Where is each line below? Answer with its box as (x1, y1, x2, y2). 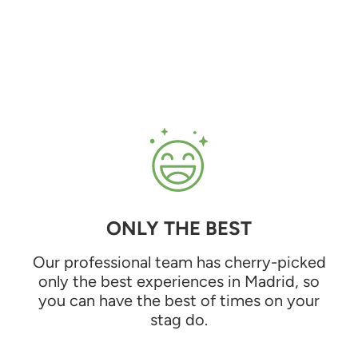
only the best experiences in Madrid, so (38, 271, 320, 291)
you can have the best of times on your (38, 290, 320, 310)
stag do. (150, 309, 208, 329)
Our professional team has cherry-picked (32, 252, 326, 272)
